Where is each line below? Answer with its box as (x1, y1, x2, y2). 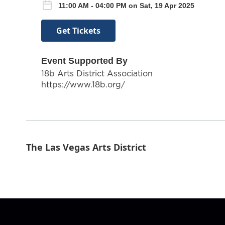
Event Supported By (41, 55, 128, 66)
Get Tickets (56, 25, 100, 36)
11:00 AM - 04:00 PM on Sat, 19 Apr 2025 (58, 2, 194, 10)
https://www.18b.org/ (41, 78, 125, 90)
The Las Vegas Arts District (26, 141, 146, 153)
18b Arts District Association (41, 67, 153, 79)
